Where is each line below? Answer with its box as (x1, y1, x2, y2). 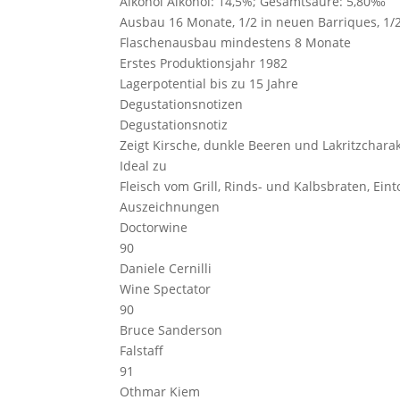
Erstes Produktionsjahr (120, 54, 256, 71)
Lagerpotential (120, 75, 207, 92)
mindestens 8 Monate (217, 34, 352, 51)
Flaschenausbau (120, 34, 218, 51)
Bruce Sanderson (120, 321, 223, 338)
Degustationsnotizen (120, 96, 244, 112)
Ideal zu (120, 157, 168, 174)
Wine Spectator (120, 280, 212, 297)
